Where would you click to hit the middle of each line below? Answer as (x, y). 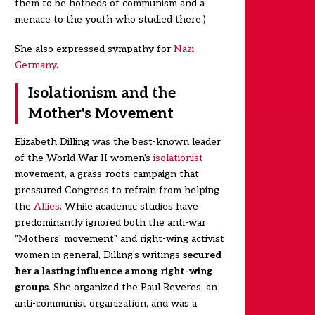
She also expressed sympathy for (94, 49)
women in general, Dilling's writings (98, 255)
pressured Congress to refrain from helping (117, 190)
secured (202, 255)
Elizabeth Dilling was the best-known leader (117, 141)
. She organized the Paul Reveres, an (133, 287)
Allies (46, 206)
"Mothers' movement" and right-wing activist (119, 238)
